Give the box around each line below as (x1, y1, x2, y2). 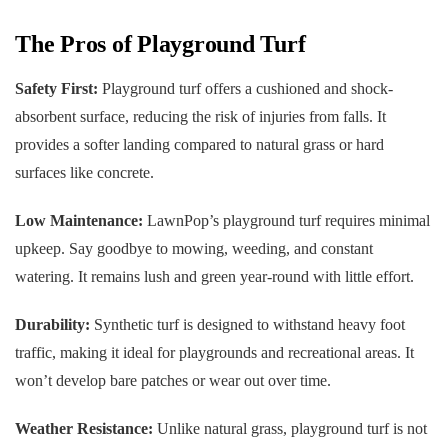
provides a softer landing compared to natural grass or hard (15, 135, 384, 153)
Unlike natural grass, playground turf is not (153, 419, 427, 437)
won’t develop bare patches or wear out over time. (15, 371, 331, 389)
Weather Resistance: (15, 419, 153, 437)
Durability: (15, 315, 90, 333)
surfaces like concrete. (15, 163, 154, 181)
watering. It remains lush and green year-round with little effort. (15, 267, 414, 285)
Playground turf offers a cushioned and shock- (98, 79, 393, 97)
